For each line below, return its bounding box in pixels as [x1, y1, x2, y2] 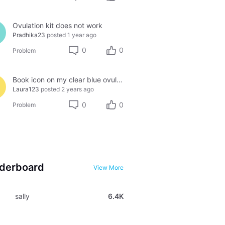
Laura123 [12, 85, 39, 93]
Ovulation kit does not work [12, 21, 102, 30]
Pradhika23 [12, 31, 45, 39]
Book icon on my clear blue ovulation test [116, 75, 123, 84]
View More [93, 163, 124, 171]
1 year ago [67, 31, 96, 39]
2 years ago [61, 85, 94, 93]
